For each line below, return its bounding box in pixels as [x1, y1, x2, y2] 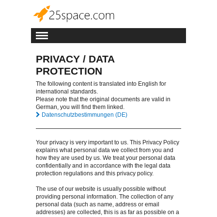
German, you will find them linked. [36, 104, 124, 111]
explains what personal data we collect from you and [36, 147, 173, 154]
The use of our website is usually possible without [36, 186, 166, 193]
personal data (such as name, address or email [36, 201, 159, 208]
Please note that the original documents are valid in [36, 96, 170, 103]
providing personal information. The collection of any [36, 193, 173, 201]
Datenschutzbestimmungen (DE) [40, 111, 127, 119]
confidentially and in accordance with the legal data [36, 162, 170, 170]
